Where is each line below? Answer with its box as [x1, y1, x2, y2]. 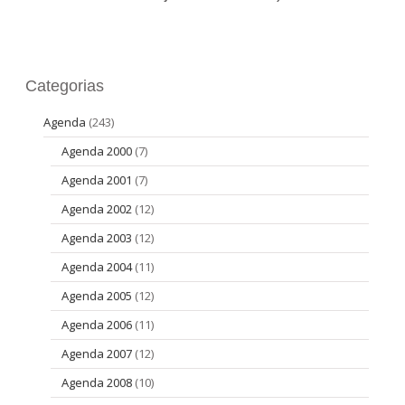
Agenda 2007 [61, 344, 132, 362]
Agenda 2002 [61, 200, 132, 217]
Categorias [25, 77, 104, 96]
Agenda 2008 [61, 373, 132, 391]
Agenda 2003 [61, 229, 132, 246]
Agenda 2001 [61, 171, 132, 188]
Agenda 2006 [61, 316, 132, 333]
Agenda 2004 [61, 258, 132, 275]
